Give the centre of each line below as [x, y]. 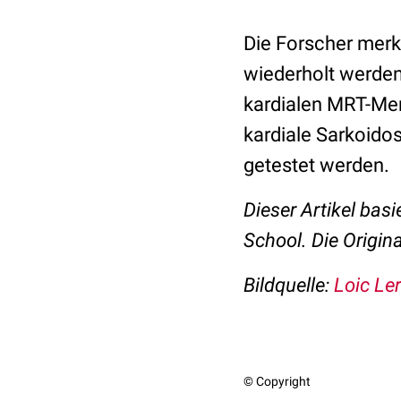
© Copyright [277, 381]
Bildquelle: [286, 285]
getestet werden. [316, 165]
